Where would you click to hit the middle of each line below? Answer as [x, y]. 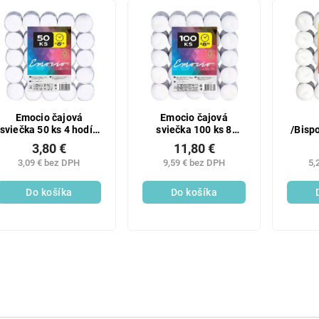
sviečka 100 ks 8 [194, 130]
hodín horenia [194, 142]
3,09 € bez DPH [49, 163]
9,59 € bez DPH [194, 163]
